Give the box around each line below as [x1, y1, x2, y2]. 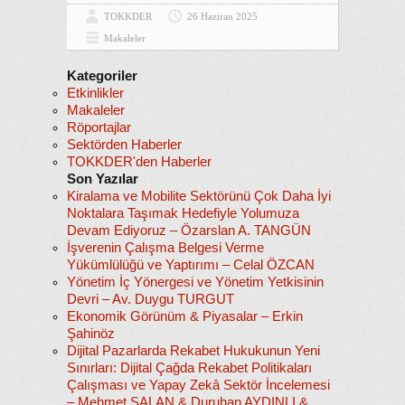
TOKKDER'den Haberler [67, 155, 212, 169]
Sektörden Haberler [67, 137, 182, 152]
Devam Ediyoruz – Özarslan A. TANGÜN [67, 223, 311, 238]
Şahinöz [67, 326, 115, 341]
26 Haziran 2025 [187, 11, 258, 22]
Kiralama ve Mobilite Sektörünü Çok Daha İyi [67, 189, 331, 203]
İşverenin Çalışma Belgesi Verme [67, 240, 264, 255]
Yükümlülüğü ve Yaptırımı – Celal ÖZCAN [67, 258, 315, 272]
